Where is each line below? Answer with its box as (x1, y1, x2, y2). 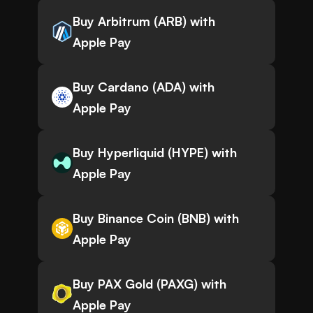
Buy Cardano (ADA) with (73, 79, 214, 95)
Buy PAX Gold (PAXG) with (73, 276, 226, 292)
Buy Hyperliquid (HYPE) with (73, 145, 237, 161)
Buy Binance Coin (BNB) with (73, 210, 239, 226)
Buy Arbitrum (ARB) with (73, 13, 215, 29)
